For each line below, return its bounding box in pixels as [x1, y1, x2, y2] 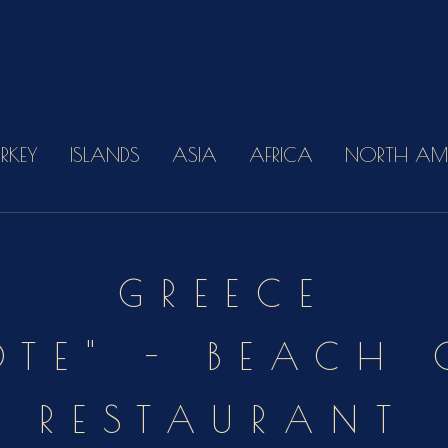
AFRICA [249, 143, 314, 166]
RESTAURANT [39, 398, 409, 440]
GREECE [118, 272, 330, 314]
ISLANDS [70, 143, 141, 166]
